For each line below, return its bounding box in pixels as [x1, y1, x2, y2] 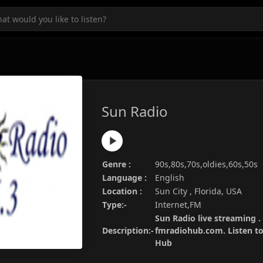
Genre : [102, 159, 131, 170]
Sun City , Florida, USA [155, 186, 242, 197]
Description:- [102, 225, 154, 236]
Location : [102, 186, 142, 197]
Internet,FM [155, 199, 201, 210]
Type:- [102, 199, 127, 210]
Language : [102, 172, 147, 183]
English [155, 172, 184, 183]
